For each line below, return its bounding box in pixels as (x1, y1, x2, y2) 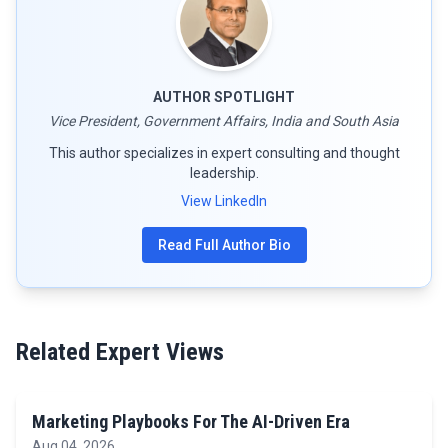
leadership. (189, 165, 259, 181)
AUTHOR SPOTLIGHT (153, 89, 295, 105)
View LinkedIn (181, 193, 267, 209)
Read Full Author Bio (157, 237, 291, 253)
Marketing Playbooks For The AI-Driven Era (32, 411, 350, 432)
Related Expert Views (16, 338, 224, 366)
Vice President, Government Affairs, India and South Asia (49, 113, 399, 129)
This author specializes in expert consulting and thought (48, 145, 400, 161)
